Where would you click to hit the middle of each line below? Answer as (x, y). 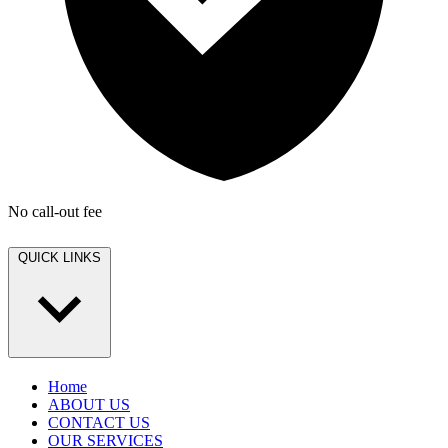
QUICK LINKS (59, 258)
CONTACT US (99, 423)
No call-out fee (55, 212)
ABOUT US (89, 405)
